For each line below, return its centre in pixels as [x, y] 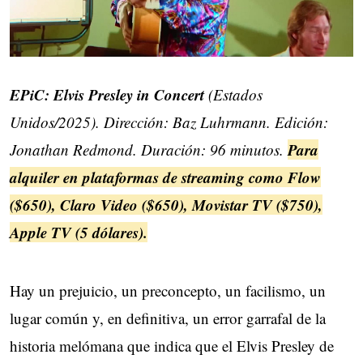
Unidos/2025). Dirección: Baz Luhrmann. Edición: [169, 122]
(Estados [233, 94]
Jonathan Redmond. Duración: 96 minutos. [149, 149]
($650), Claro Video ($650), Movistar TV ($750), [166, 204]
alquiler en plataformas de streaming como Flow [165, 177]
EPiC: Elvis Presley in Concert [107, 94]
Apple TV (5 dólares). [79, 232]
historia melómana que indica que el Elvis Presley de [172, 345]
